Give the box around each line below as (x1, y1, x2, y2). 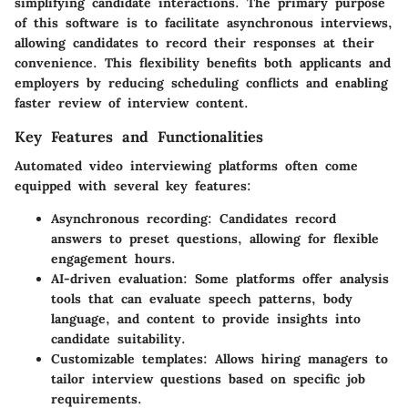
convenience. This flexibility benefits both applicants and (15, 55, 391, 72)
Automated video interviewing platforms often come (15, 158, 358, 175)
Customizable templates (51, 351, 203, 368)
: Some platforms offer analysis (183, 270, 389, 288)
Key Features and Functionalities (15, 127, 263, 147)
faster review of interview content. (15, 95, 249, 112)
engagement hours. (51, 250, 176, 268)
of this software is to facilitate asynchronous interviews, (15, 15, 393, 32)
